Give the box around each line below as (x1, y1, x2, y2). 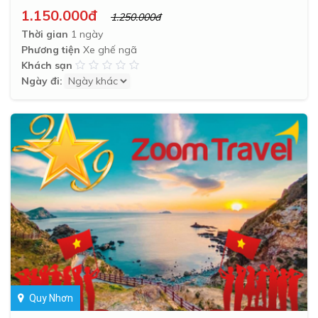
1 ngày (68, 27, 103, 40)
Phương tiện (21, 43, 80, 56)
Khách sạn (21, 58, 72, 72)
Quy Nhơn (29, 292, 73, 305)
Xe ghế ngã (80, 43, 137, 56)
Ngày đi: (21, 74, 62, 87)
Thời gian (21, 27, 68, 40)
